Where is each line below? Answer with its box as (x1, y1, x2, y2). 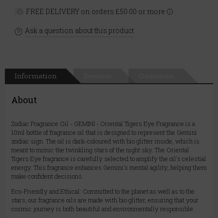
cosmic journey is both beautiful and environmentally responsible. (11, 204, 195, 214)
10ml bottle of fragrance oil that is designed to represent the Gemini (11, 128, 197, 137)
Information (15, 71, 56, 81)
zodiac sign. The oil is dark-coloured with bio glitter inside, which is (11, 137, 200, 146)
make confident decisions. (11, 172, 83, 181)
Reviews (83, 71, 111, 81)
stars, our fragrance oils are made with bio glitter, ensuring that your (11, 196, 199, 205)
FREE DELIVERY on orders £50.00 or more (26, 7, 165, 17)
